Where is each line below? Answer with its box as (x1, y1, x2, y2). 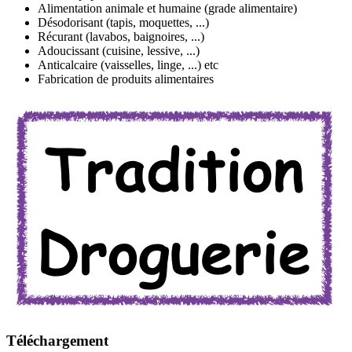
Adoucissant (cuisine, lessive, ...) (38, 44, 200, 58)
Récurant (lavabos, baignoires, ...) (38, 30, 204, 44)
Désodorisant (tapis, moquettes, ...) (38, 16, 209, 30)
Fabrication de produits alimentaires (38, 72, 214, 86)
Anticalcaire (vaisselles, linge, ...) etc (38, 58, 218, 72)
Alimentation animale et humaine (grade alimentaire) (38, 2, 297, 16)
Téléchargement (6, 332, 108, 350)
